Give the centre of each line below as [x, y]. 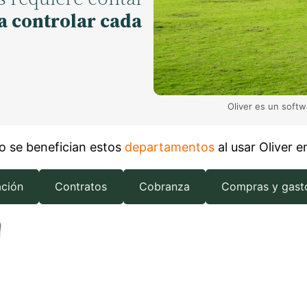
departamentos [170, 147]
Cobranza [164, 186]
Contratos [81, 186]
